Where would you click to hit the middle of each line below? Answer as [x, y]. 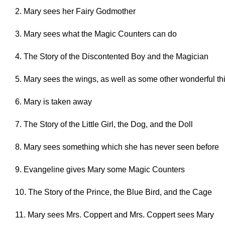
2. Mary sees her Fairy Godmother [75, 12]
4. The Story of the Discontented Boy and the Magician [112, 57]
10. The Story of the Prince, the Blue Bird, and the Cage [114, 192]
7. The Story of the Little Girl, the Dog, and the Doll [104, 125]
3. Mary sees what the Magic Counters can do [96, 34]
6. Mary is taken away [53, 102]
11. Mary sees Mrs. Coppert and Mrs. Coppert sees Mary [115, 215]
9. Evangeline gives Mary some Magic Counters [100, 170]
